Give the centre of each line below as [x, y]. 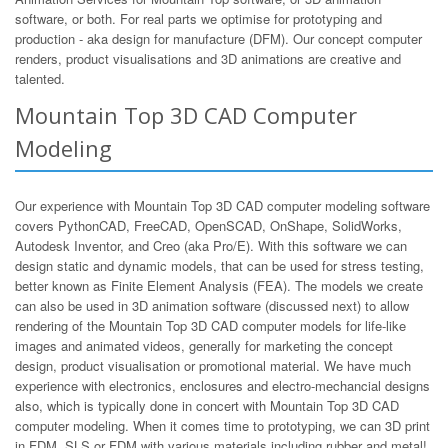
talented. [40, 78]
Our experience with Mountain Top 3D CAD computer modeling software [222, 205]
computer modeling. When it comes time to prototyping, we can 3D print [222, 425]
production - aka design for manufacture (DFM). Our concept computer [218, 38]
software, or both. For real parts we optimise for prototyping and [198, 18]
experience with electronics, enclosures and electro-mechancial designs [222, 385]
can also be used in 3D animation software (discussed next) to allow [212, 305]
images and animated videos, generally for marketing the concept [204, 345]
